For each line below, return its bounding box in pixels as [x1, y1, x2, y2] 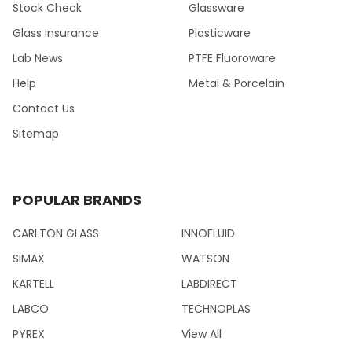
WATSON [181, 250, 229, 266]
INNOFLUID [181, 225, 235, 241]
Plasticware [189, 24, 251, 41]
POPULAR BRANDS [13, 189, 141, 210]
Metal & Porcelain [189, 75, 284, 91]
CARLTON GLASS [13, 225, 99, 241]
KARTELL [13, 275, 54, 291]
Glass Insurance [13, 24, 99, 41]
